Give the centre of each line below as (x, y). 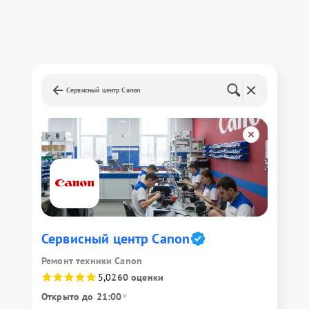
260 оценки (137, 277)
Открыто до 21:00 (82, 296)
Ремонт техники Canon (92, 260)
